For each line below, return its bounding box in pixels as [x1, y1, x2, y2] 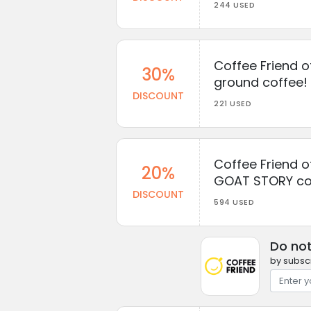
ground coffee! [214, 73, 308, 91]
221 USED [214, 97, 251, 109]
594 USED [214, 196, 254, 208]
